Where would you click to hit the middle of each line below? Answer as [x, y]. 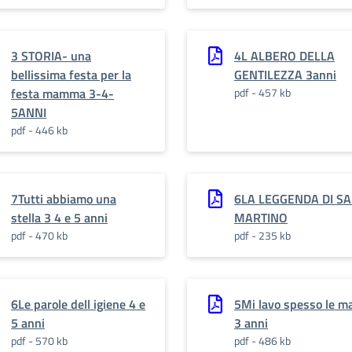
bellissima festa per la [71, 75]
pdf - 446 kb [39, 130]
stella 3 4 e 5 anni [59, 218]
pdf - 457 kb [262, 92]
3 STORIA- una [51, 56]
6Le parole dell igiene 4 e [78, 304]
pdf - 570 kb [39, 341]
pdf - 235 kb [262, 235]
